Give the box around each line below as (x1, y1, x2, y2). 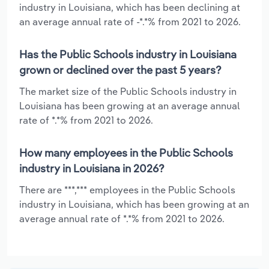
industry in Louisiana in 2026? (19, 161, 165, 175)
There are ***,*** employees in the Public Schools (19, 183, 235, 196)
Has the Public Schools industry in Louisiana (19, 47, 237, 61)
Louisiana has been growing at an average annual (19, 99, 240, 112)
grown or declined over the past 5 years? (19, 62, 222, 77)
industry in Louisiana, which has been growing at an (19, 198, 249, 210)
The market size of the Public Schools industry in (19, 85, 237, 97)
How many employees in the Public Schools (19, 145, 233, 160)
